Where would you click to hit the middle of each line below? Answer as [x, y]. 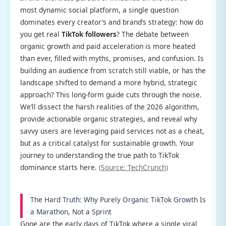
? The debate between [153, 34]
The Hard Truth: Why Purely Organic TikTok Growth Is [118, 200]
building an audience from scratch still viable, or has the [113, 71]
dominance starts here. [60, 167]
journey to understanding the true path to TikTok [100, 155]
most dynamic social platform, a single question [99, 10]
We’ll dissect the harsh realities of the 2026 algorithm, [110, 107]
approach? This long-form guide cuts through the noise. [111, 95]
